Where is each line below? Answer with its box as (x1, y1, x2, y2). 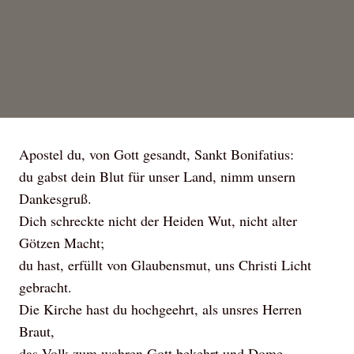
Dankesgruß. (19, 189, 92, 208)
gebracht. (19, 277, 72, 296)
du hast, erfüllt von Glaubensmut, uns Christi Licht (19, 255, 311, 274)
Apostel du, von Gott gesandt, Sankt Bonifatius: (19, 145, 294, 164)
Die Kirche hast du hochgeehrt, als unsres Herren (19, 299, 302, 318)
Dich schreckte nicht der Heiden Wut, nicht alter (19, 211, 297, 230)
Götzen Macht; (19, 233, 104, 252)
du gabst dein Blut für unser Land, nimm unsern (19, 167, 296, 186)
